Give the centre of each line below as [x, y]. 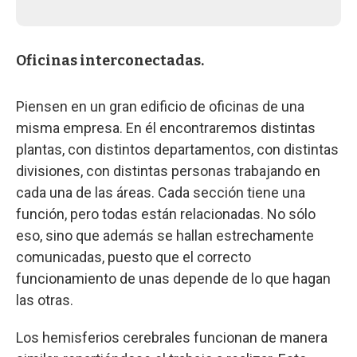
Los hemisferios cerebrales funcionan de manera [172, 337]
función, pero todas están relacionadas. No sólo [166, 214]
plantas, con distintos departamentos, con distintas [177, 149]
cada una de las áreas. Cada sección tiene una [161, 192]
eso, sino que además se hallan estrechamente [165, 235]
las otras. [45, 300]
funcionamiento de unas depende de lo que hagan [173, 278]
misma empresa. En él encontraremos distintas [166, 127]
